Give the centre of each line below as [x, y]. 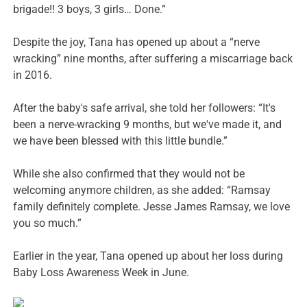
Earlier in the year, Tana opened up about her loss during [148, 256]
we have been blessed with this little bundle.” [121, 141]
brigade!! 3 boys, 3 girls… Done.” [90, 10]
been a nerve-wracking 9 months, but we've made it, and [148, 125]
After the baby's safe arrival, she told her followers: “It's [145, 108]
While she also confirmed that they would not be [129, 174]
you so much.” [48, 223]
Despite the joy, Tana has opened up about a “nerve [137, 42]
